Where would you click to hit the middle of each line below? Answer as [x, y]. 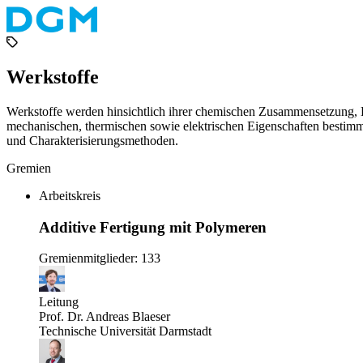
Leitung [59, 302]
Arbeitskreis [70, 196]
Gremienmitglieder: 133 [100, 258]
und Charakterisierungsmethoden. [92, 141]
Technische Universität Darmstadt [125, 331]
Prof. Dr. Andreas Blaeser [105, 317]
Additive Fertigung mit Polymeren [153, 227]
